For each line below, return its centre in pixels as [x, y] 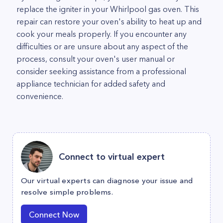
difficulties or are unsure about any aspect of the [102, 46]
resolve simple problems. [67, 192]
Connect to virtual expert [112, 157]
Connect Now [54, 215]
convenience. [40, 96]
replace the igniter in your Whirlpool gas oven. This [108, 9]
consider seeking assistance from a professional [101, 71]
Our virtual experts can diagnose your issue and [107, 180]
